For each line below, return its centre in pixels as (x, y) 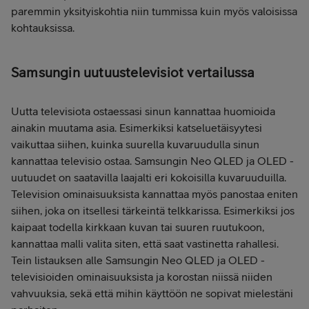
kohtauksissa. (43, 28)
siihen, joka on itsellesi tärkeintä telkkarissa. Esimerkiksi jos (153, 211)
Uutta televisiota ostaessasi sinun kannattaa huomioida (143, 111)
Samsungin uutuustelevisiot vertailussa (133, 72)
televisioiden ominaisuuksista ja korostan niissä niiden (142, 277)
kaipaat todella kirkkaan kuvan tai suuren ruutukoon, (138, 227)
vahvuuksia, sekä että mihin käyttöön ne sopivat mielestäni (152, 293)
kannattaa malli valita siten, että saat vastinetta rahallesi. (145, 244)
